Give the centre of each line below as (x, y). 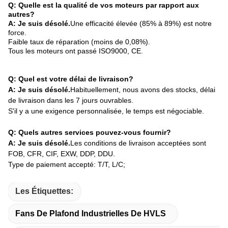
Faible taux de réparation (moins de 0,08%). (79, 42)
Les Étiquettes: (44, 191)
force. (17, 33)
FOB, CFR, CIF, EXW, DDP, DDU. (62, 154)
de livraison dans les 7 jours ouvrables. (71, 101)
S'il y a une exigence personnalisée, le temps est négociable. (106, 111)
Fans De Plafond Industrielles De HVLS (91, 214)
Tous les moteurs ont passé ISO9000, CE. (76, 51)
